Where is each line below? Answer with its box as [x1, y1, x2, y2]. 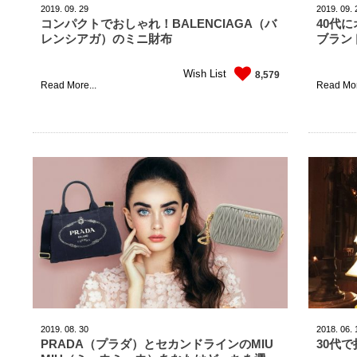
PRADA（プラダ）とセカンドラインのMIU [41, 337, 273, 351]
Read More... [41, 80, 96, 91]
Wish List [182, 67, 226, 80]
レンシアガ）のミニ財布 [41, 32, 172, 45]
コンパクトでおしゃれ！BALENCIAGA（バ [41, 17, 277, 30]
